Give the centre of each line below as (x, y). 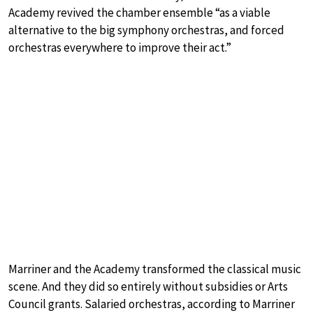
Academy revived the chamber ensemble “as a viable (139, 12)
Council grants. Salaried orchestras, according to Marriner (152, 304)
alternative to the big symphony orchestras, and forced (146, 30)
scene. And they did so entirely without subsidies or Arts (148, 286)
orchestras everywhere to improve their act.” (120, 47)
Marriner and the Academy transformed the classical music (155, 269)
